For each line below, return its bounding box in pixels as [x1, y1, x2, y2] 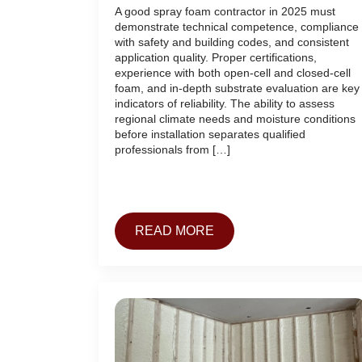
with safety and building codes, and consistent [115, 36, 349, 49]
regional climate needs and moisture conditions [115, 112, 356, 126]
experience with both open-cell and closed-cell [115, 66, 351, 80]
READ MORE [135, 224, 214, 238]
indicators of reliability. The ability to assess [115, 97, 335, 111]
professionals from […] [115, 143, 230, 157]
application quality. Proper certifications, [115, 51, 317, 65]
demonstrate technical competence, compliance [115, 20, 359, 34]
